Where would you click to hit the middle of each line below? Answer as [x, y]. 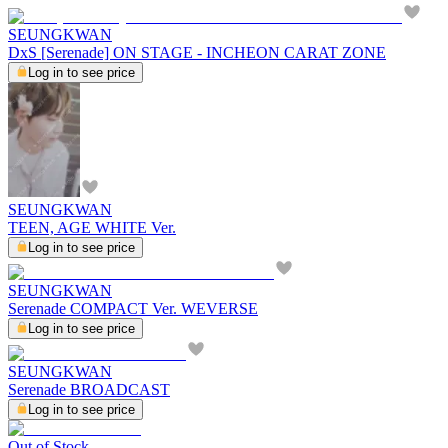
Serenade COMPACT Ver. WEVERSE [133, 308]
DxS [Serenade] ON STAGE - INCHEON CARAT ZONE [197, 52]
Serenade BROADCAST [89, 389]
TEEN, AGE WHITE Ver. [92, 227]
